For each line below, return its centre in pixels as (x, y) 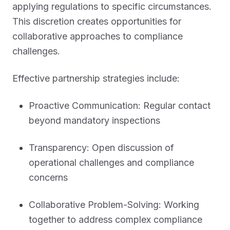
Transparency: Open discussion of (101, 148)
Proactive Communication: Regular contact (120, 106)
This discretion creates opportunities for (97, 21)
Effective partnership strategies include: (96, 78)
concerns (48, 177)
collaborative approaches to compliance (98, 36)
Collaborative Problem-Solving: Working (114, 205)
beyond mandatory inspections (94, 120)
